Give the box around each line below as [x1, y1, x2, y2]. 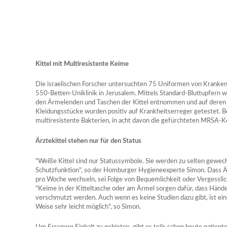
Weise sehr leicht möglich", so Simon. [35, 204, 141, 210]
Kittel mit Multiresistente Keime [35, 61, 129, 67]
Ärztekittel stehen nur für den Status [35, 138, 141, 144]
